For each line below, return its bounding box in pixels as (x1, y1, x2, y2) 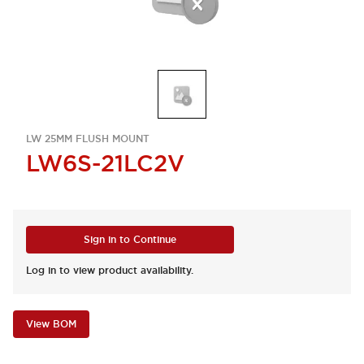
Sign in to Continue (84, 233, 176, 246)
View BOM (26, 318, 76, 331)
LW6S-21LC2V (26, 149, 184, 178)
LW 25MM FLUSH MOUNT (26, 132, 149, 145)
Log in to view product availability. (26, 264, 193, 277)
